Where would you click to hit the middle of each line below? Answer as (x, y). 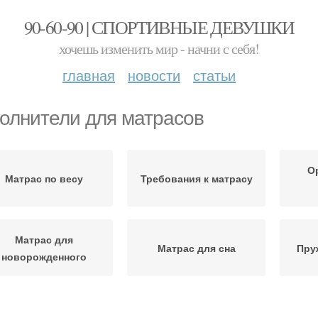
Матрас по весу (44, 178)
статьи (214, 75)
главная (89, 75)
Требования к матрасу (196, 178)
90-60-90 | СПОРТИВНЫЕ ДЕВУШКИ (159, 27)
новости (154, 75)
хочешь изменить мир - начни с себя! (159, 49)
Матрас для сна (196, 248)
